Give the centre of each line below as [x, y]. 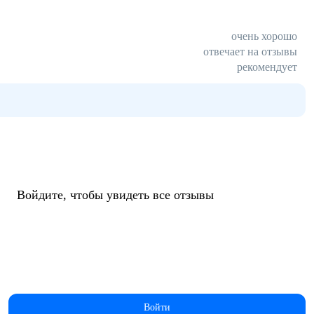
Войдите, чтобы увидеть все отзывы [115, 195]
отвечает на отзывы [250, 52]
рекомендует [267, 67]
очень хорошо [264, 36]
